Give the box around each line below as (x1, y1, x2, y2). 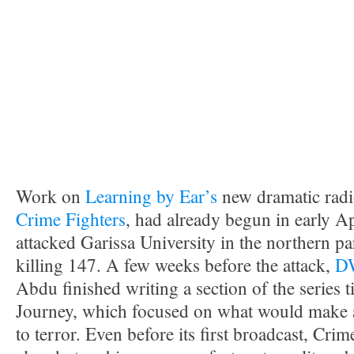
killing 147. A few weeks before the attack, (16, 253, 335, 277)
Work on (16, 184, 85, 209)
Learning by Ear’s (85, 184, 217, 209)
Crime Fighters (16, 207, 126, 232)
